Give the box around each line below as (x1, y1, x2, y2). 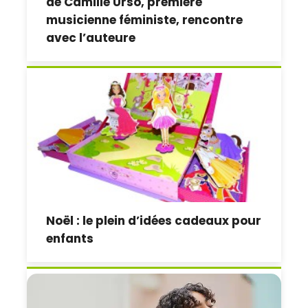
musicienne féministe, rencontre (46, 11, 243, 28)
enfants (46, 230, 94, 247)
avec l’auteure (46, 29, 136, 46)
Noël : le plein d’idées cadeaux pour (46, 212, 262, 229)
